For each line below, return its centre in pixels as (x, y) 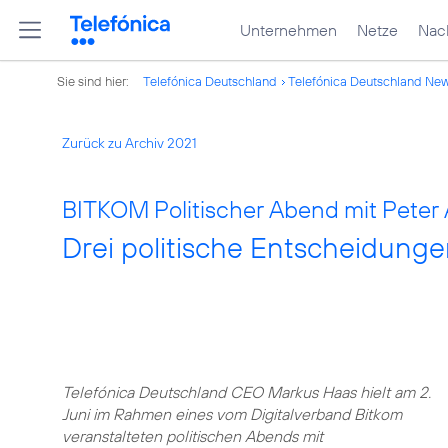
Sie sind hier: (94, 81)
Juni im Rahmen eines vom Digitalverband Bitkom (232, 414)
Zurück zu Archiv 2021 (129, 143)
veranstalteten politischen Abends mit (192, 436)
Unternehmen (288, 30)
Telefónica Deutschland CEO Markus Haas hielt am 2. (246, 392)
